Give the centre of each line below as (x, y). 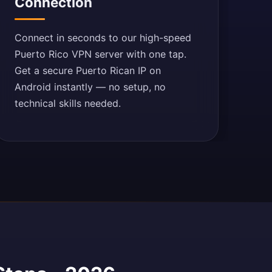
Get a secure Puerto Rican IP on (87, 70)
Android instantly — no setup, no (90, 87)
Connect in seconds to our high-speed (103, 38)
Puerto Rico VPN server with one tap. (100, 54)
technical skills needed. (67, 103)
